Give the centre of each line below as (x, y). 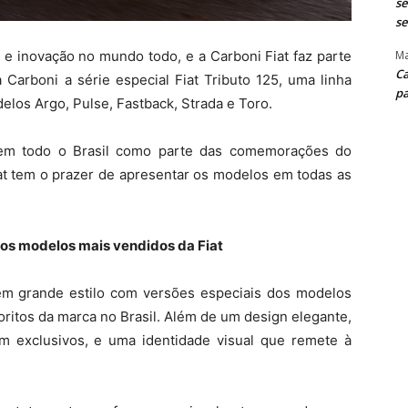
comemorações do (291, 150)
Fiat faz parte (309, 56)
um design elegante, (286, 316)
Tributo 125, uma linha (278, 79)
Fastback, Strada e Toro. (194, 103)
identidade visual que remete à (247, 340)
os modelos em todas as (273, 174)
